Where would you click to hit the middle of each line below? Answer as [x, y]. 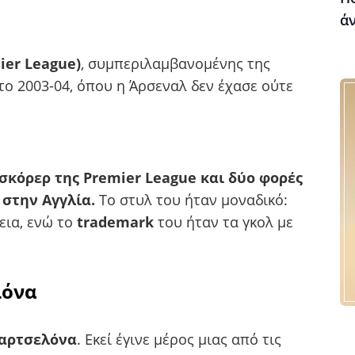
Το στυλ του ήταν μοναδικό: [193, 199]
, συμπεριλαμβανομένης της [176, 63]
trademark [117, 221]
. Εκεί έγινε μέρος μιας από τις [179, 339]
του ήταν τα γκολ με [225, 221]
